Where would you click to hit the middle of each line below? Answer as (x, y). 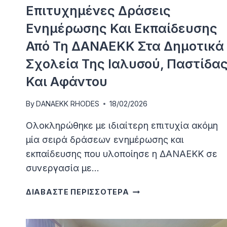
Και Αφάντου (67, 81)
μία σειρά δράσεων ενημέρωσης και (105, 140)
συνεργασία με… (63, 168)
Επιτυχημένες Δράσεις (98, 10)
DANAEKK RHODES (68, 104)
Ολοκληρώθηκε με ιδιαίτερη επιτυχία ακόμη (122, 126)
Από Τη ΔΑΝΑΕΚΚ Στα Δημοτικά (125, 46)
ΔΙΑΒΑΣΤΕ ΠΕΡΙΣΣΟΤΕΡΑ (78, 192)
